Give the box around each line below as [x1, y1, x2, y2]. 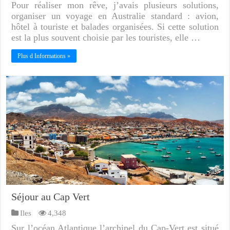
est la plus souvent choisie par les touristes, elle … [11, 32, 201, 43]
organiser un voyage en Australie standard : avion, [11, 10, 219, 21]
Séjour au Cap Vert [11, 190, 90, 202]
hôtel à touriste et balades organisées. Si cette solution [11, 21, 219, 32]
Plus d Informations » [17, 52, 71, 60]
